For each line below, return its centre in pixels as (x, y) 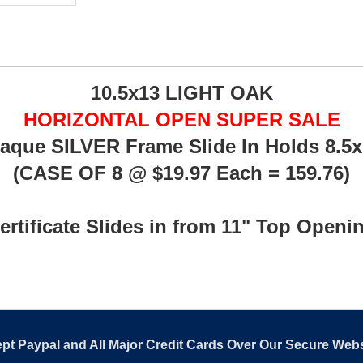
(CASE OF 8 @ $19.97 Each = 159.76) (181, 173)
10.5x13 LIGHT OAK (181, 93)
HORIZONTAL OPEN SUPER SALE (181, 120)
